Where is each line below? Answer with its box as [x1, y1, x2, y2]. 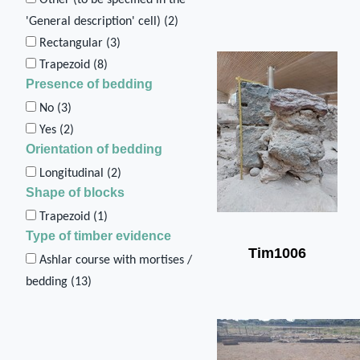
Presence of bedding [26, 76, 153, 91]
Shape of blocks [26, 185, 125, 199]
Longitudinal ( [39, 166, 111, 180]
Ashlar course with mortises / [39, 253, 192, 267]
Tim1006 [248, 244, 306, 261]
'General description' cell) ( [26, 14, 168, 28]
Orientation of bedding [26, 141, 162, 156]
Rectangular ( [39, 36, 110, 50]
